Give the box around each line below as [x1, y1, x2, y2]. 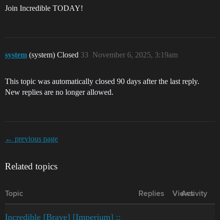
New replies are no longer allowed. [5, 88, 113, 97]
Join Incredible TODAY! [5, 4, 83, 13]
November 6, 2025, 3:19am [92, 51, 178, 59]
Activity [181, 190, 207, 198]
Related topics [5, 161, 57, 172]
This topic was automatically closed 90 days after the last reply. [5, 77, 199, 86]
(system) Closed [29, 51, 81, 59]
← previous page [5, 135, 58, 143]
